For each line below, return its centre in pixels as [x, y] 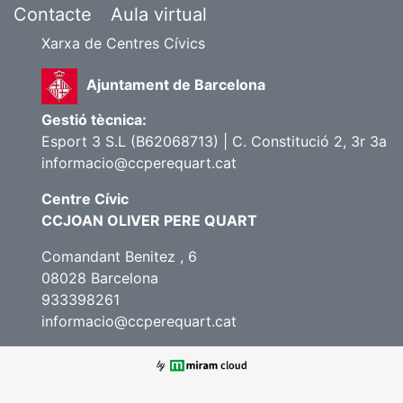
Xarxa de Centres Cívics [123, 43]
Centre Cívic [85, 199]
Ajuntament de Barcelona [176, 85]
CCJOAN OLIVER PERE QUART [149, 220]
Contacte [53, 14]
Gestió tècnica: [94, 120]
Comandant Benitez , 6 [119, 256]
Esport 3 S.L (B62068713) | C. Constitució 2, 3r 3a [214, 141]
